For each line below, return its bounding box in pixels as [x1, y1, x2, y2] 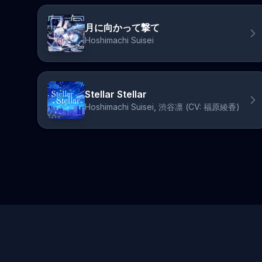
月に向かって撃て [85, 22, 160, 33]
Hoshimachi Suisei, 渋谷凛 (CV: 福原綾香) [85, 102, 240, 112]
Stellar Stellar [85, 88, 147, 100]
